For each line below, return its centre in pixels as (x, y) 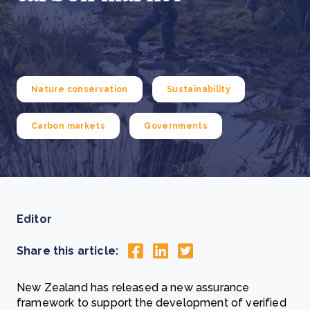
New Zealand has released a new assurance (133, 288)
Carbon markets (69, 126)
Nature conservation (80, 89)
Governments (176, 126)
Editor (34, 219)
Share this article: (68, 250)
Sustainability (199, 89)
